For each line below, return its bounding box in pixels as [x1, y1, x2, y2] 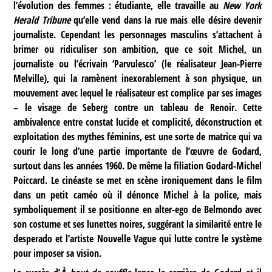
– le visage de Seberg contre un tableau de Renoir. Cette [13, 100, 262, 114]
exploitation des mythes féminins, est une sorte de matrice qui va [13, 129, 262, 143]
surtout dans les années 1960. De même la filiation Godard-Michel [13, 158, 262, 172]
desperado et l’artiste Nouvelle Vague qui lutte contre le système [13, 231, 262, 245]
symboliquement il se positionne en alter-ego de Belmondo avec [13, 202, 262, 216]
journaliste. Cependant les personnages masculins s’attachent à [13, 27, 262, 41]
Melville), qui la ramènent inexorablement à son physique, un [13, 71, 262, 85]
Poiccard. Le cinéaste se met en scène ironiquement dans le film [13, 173, 262, 187]
